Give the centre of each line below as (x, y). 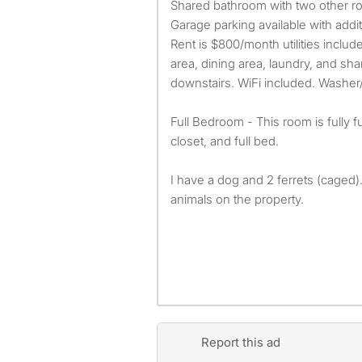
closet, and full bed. (225, 141)
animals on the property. (237, 199)
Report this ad (240, 342)
